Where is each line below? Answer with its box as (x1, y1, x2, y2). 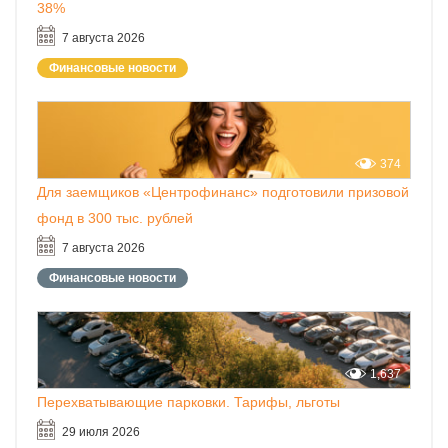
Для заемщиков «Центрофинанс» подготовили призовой (37, 184, 409, 201)
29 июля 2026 (62, 425, 140, 440)
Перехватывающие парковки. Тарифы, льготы (37, 394, 340, 411)
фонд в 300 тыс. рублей (37, 210, 193, 227)
